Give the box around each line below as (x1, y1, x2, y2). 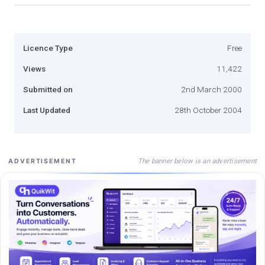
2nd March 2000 (181, 84, 242, 94)
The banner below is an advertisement (137, 156, 257, 165)
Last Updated (23, 105, 70, 115)
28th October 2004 (174, 105, 242, 115)
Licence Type (23, 43, 73, 53)
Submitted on (23, 84, 73, 94)
